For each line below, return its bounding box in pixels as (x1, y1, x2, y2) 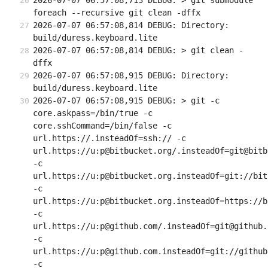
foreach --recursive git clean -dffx (33, 8, 200, 18)
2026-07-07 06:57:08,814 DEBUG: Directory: (33, 20, 229, 31)
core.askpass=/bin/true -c (33, 108, 153, 118)
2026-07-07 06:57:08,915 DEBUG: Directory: (33, 71, 229, 81)
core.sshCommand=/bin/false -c (33, 121, 172, 131)
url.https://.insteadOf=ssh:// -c (33, 133, 186, 144)
